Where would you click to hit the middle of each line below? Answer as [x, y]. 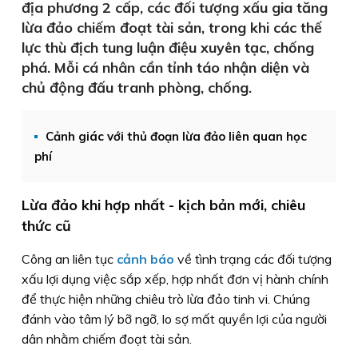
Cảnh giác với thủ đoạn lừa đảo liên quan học [176, 136]
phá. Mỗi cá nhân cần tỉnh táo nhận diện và [165, 68]
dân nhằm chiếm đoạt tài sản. [107, 339]
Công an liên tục [69, 259]
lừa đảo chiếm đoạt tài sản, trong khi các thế [172, 28]
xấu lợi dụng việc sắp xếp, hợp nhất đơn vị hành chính [175, 279]
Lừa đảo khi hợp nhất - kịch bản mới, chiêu [163, 205]
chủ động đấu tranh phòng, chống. [137, 88]
